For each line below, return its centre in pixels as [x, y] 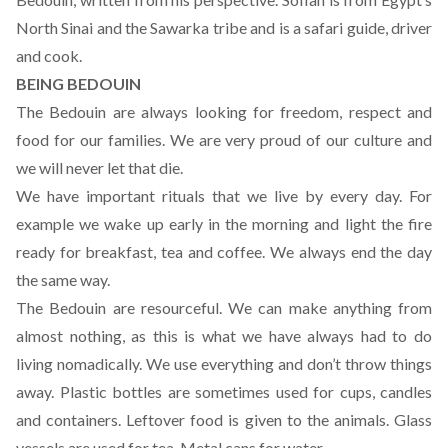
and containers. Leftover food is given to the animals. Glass [224, 419]
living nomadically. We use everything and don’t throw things [224, 363]
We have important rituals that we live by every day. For [224, 195]
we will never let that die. [99, 167]
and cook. [49, 55]
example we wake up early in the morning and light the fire [224, 223]
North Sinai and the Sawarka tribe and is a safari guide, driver [224, 27]
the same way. [63, 279]
